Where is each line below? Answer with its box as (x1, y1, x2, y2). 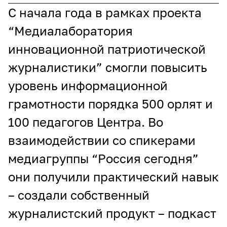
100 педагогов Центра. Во (8, 115, 163, 129)
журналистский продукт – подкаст (8, 206, 216, 220)
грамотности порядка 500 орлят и (8, 96, 213, 111)
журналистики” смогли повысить (8, 60, 207, 74)
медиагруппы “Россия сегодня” (8, 151, 199, 166)
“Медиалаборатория (8, 23, 133, 38)
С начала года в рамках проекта (8, 5, 202, 20)
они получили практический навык (8, 169, 219, 184)
